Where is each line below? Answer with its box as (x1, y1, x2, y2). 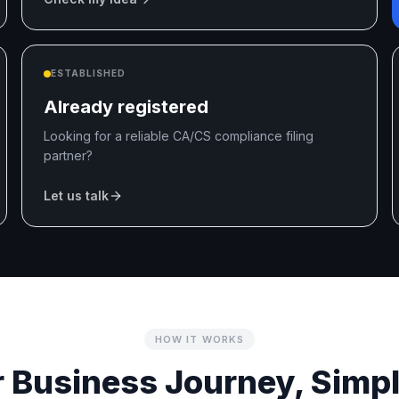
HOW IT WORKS (154, 333, 245, 346)
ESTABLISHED (51, 68, 126, 78)
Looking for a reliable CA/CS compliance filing (44, 128, 313, 143)
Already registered (44, 96, 208, 118)
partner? (44, 148, 93, 163)
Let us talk (44, 188, 109, 203)
